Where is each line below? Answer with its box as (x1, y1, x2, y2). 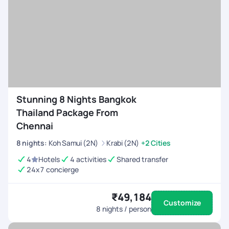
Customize (163, 198, 201, 208)
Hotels (38, 154, 60, 164)
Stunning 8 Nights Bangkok (16, 93, 136, 105)
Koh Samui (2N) (49, 138, 99, 148)
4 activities (70, 154, 106, 164)
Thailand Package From (16, 106, 118, 119)
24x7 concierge (27, 165, 79, 174)
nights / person (101, 204, 151, 214)
